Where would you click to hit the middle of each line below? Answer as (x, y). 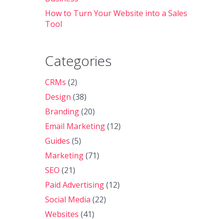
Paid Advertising (74, 185)
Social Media (67, 199)
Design (58, 97)
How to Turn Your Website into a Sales (116, 13)
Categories (78, 61)
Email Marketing (75, 126)
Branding (62, 111)
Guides (57, 141)
